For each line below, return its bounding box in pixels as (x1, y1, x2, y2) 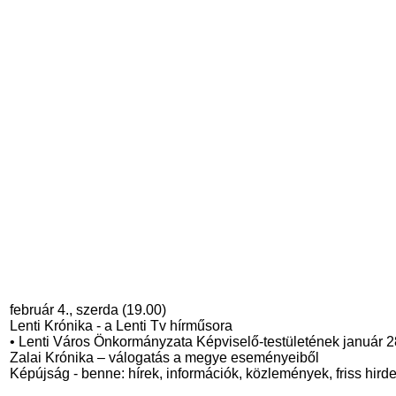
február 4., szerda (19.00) (10, 302, 166, 317)
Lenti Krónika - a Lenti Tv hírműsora (10, 318, 232, 333)
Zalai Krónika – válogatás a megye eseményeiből (10, 350, 319, 365)
